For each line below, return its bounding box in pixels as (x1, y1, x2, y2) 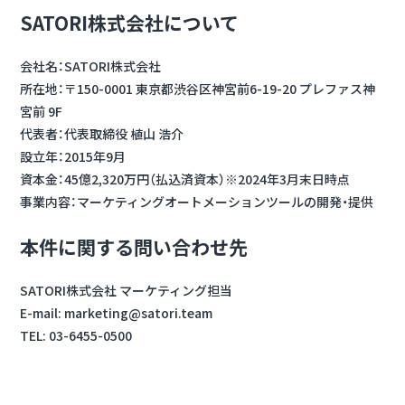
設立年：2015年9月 (20, 147, 126, 166)
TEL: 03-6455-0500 (20, 326, 132, 344)
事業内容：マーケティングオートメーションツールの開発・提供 (20, 193, 373, 212)
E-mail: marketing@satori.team (20, 304, 212, 322)
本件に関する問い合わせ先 (20, 232, 248, 260)
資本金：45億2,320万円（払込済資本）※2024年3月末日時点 (20, 170, 350, 189)
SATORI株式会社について (20, 8, 239, 36)
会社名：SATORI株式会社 (20, 57, 161, 76)
